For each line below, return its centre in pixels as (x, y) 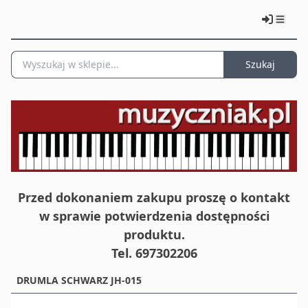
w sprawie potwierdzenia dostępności (154, 216)
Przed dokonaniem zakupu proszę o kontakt (154, 197)
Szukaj (260, 64)
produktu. (154, 234)
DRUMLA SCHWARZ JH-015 (79, 280)
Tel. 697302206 (154, 253)
